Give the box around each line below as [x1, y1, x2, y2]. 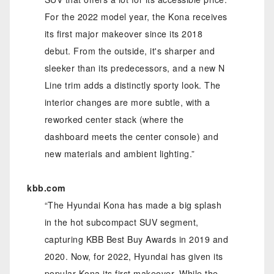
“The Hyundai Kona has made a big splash [44, 199, 222, 212]
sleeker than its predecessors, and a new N [44, 61, 225, 74]
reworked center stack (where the [44, 113, 184, 125]
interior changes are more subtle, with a [44, 95, 210, 108]
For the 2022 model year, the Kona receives [44, 10, 228, 23]
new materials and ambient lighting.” [44, 147, 195, 160]
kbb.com [27, 182, 66, 194]
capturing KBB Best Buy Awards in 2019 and [44, 233, 229, 246]
